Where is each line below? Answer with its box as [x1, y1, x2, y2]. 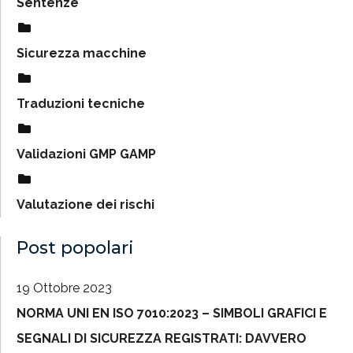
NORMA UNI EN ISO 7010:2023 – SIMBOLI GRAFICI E [17, 306, 327, 321]
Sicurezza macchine [17, 46, 147, 61]
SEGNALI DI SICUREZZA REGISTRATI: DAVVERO [17, 331, 307, 346]
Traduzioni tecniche [17, 96, 145, 111]
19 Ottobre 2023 [17, 281, 112, 295]
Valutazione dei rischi [17, 197, 154, 212]
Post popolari [17, 237, 134, 258]
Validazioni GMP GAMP [17, 147, 156, 162]
